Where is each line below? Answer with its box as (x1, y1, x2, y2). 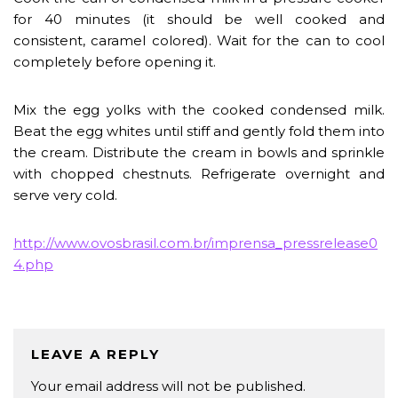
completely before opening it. (13, 52, 216, 70)
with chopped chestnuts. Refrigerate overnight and (13, 164, 385, 182)
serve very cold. (13, 186, 117, 203)
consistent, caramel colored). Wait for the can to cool (13, 31, 385, 49)
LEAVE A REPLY (31, 345, 160, 362)
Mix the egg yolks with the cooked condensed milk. (13, 100, 385, 118)
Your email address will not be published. (31, 377, 306, 394)
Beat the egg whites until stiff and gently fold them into (13, 122, 385, 139)
